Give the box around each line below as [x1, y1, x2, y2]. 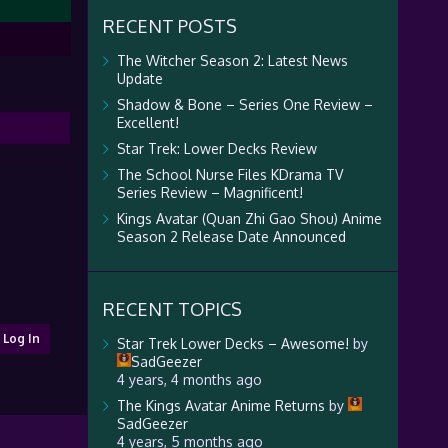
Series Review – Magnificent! [116, 184, 303, 201]
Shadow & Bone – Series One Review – [116, 96, 373, 113]
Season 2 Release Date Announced [116, 228, 346, 245]
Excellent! [116, 114, 179, 131]
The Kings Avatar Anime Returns [116, 397, 325, 414]
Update [116, 70, 163, 87]
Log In [2, 331, 40, 346]
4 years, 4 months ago [116, 371, 262, 388]
